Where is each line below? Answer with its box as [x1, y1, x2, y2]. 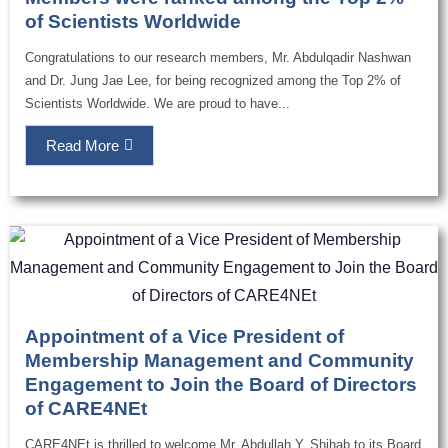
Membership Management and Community [25, 350, 414, 372]
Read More [46, 137, 119, 155]
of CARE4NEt [25, 398, 147, 420]
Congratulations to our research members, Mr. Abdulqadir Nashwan [25, 50, 411, 66]
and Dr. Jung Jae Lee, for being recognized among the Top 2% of [25, 73, 401, 89]
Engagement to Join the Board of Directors [25, 374, 417, 396]
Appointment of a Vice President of [25, 326, 344, 348]
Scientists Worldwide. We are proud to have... [25, 96, 290, 112]
